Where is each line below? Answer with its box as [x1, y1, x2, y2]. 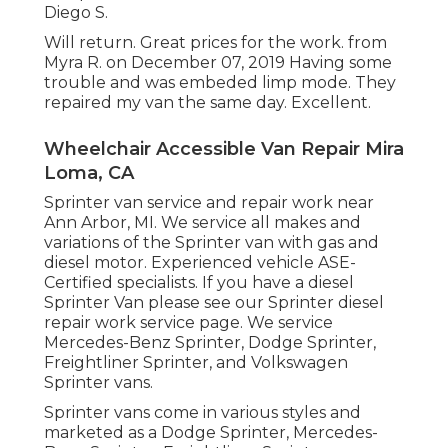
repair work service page [44, 313, 240, 333]
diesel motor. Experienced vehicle [44, 253, 318, 273]
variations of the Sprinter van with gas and [44, 233, 379, 253]
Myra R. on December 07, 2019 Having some [44, 53, 392, 73]
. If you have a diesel [195, 273, 354, 293]
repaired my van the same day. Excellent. [44, 93, 371, 113]
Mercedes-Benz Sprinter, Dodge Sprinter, [44, 333, 376, 353]
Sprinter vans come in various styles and [44, 403, 361, 423]
